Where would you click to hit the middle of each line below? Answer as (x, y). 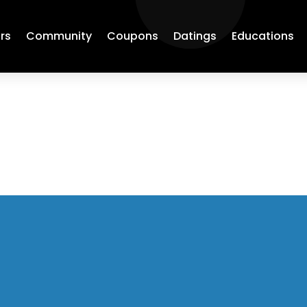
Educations (263, 36)
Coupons (133, 36)
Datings (195, 36)
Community (59, 36)
